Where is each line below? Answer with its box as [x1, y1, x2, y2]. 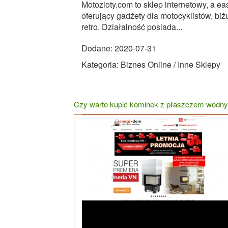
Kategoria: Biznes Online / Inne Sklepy [81, 58, 220, 70]
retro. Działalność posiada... [81, 20, 182, 33]
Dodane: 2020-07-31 [81, 42, 156, 54]
